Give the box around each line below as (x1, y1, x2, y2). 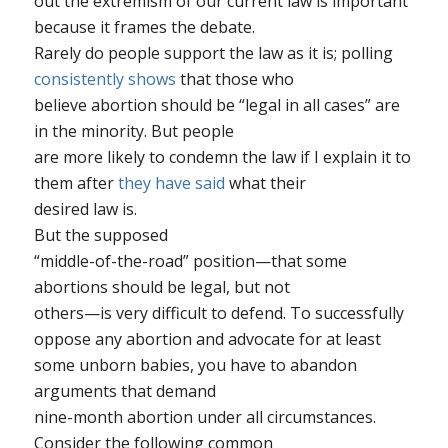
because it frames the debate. (33, 16, 255, 38)
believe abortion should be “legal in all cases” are (33, 94, 400, 116)
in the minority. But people (33, 120, 234, 142)
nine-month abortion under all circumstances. (33, 406, 376, 428)
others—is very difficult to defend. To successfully (33, 302, 404, 324)
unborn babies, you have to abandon (74, 354, 357, 376)
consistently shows (33, 68, 176, 90)
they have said (117, 172, 225, 194)
